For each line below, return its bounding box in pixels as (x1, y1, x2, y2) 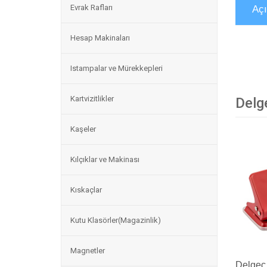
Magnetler (70, 246, 105, 255)
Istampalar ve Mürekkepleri (70, 64, 163, 73)
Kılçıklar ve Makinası (70, 155, 139, 164)
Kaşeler (70, 125, 96, 133)
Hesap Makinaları (70, 33, 130, 42)
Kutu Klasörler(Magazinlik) (70, 216, 161, 225)
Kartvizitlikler (70, 94, 114, 103)
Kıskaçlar (70, 185, 102, 194)
